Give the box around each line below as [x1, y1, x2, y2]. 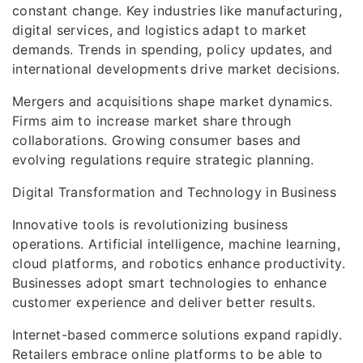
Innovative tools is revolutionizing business [12, 216, 288, 233]
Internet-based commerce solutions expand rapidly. [12, 327, 343, 343]
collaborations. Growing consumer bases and [12, 132, 301, 148]
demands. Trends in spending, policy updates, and [12, 41, 333, 58]
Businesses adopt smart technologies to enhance [12, 275, 327, 291]
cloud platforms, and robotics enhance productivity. [12, 255, 345, 271]
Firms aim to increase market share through [12, 113, 292, 129]
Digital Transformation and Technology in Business [12, 184, 337, 200]
